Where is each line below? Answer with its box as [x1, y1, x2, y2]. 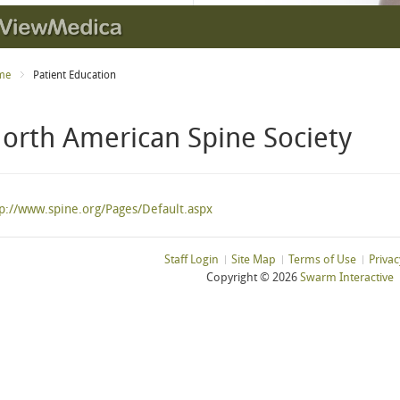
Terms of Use [287, 253, 356, 267]
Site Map [230, 253, 276, 267]
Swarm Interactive [300, 271, 395, 285]
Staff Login [163, 253, 219, 267]
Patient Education [33, 69, 117, 82]
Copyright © [206, 271, 273, 285]
